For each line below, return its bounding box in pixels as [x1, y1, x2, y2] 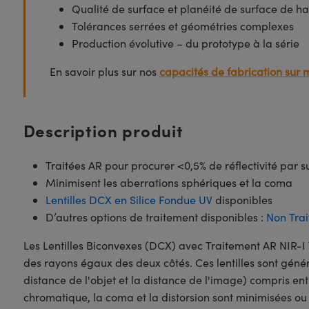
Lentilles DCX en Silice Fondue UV [45, 192, 212, 207]
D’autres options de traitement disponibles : [45, 210, 266, 224]
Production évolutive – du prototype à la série [71, 36, 299, 50]
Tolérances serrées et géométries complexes [71, 19, 294, 33]
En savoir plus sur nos [49, 64, 159, 79]
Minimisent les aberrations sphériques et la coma [45, 175, 292, 190]
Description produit [23, 119, 183, 141]
